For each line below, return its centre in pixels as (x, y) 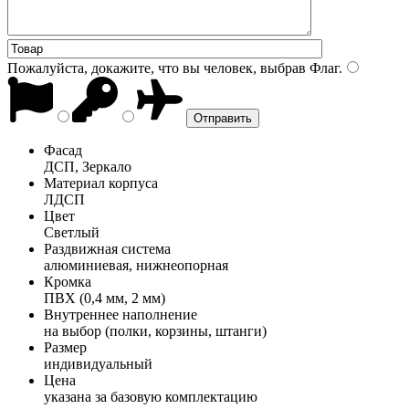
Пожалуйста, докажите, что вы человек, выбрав (157, 68)
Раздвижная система (107, 248)
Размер (65, 347)
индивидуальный (98, 363)
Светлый (72, 232)
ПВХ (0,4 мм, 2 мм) (105, 298)
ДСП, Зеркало (88, 166)
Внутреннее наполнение (121, 314)
